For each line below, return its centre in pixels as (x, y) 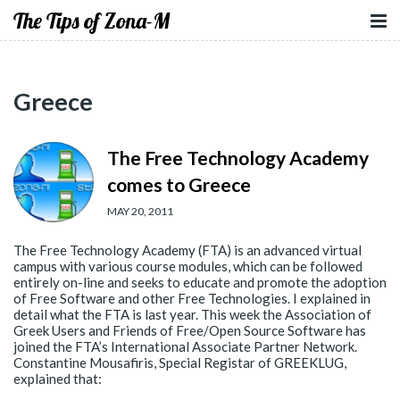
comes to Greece (179, 184)
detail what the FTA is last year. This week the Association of (192, 314)
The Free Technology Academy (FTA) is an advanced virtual (187, 250)
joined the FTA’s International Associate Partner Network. (185, 346)
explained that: (58, 379)
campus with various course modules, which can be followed (188, 266)
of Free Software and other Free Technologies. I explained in (192, 298)
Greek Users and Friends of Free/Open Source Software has (190, 330)
